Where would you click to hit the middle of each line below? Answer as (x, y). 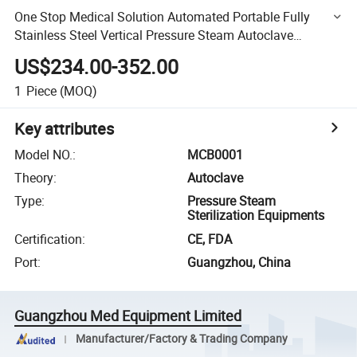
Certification (49, 239)
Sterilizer (39, 53)
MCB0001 (216, 154)
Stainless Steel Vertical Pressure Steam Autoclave (154, 35)
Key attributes (65, 128)
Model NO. (44, 154)
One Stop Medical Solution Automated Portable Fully (163, 16)
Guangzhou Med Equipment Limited (128, 316)
